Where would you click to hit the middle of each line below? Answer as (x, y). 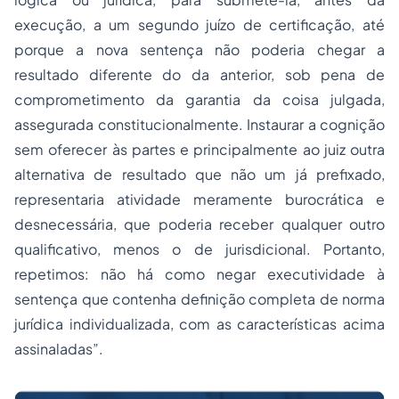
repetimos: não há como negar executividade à (199, 274)
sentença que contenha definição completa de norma (199, 299)
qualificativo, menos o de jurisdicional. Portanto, (199, 249)
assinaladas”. (59, 349)
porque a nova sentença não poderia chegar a (199, 49)
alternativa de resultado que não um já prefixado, (199, 174)
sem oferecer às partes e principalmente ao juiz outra (199, 149)
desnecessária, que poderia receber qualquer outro (199, 224)
